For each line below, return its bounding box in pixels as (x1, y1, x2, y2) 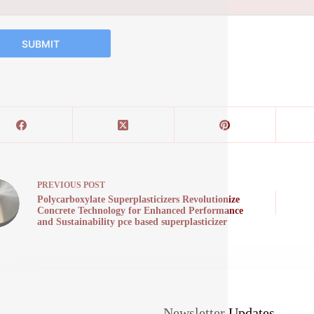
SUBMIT (21, 37, 60, 50)
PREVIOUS (36, 180, 83, 190)
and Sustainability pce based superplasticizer (36, 217, 227, 227)
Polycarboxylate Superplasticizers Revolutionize (36, 194, 240, 205)
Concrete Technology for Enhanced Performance (36, 205, 243, 216)
